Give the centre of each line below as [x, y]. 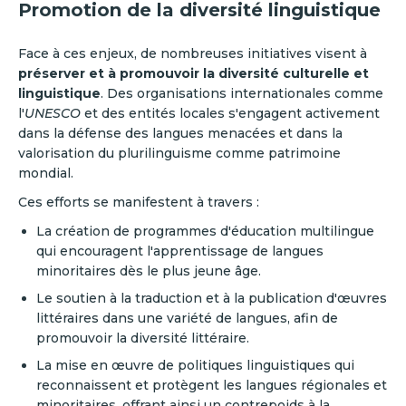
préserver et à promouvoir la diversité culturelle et [193, 73]
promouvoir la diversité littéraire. [143, 338]
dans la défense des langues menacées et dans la [180, 133]
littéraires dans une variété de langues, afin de [187, 318]
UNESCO [53, 113]
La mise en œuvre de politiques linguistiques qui [195, 365]
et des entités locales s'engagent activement [230, 113]
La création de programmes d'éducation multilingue [205, 231]
